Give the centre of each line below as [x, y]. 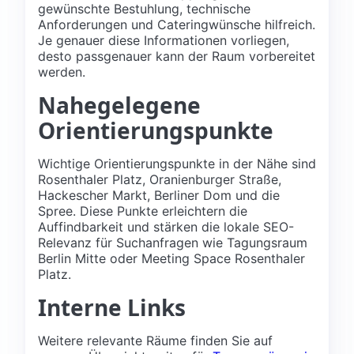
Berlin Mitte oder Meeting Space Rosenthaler [171, 258]
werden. [62, 72]
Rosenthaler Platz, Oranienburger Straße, [160, 179]
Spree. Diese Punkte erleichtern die [143, 211]
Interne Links [112, 307]
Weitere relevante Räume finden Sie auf [155, 340]
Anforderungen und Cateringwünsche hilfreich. [177, 24]
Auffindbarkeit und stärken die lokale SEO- [166, 226]
